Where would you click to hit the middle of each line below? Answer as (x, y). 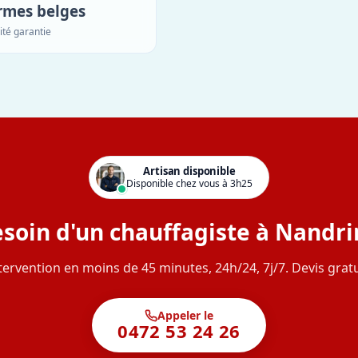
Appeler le (185, 315)
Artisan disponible (189, 171)
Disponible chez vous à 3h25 (189, 184)
